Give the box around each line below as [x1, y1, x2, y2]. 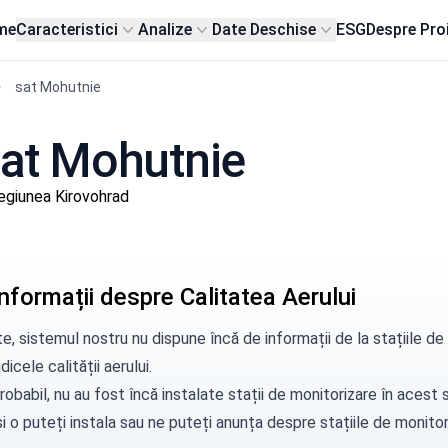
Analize [138, 20, 193, 39]
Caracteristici [16, 20, 119, 39]
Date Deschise [212, 20, 317, 39]
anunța [215, 413, 263, 432]
